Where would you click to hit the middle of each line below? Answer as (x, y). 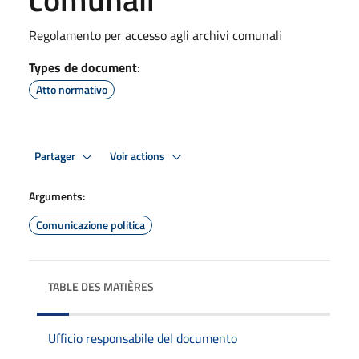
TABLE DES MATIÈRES (101, 286)
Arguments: (57, 196)
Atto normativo (72, 89)
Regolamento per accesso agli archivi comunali (155, 35)
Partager (56, 156)
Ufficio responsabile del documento (143, 338)
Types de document (83, 67)
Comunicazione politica (91, 225)
